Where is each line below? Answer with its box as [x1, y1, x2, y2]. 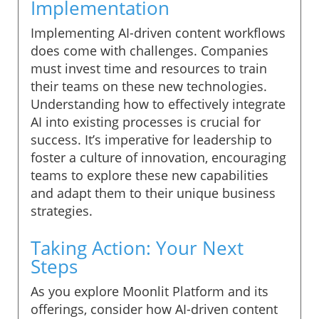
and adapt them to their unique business [31, 184, 276, 202]
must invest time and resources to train [31, 59, 267, 77]
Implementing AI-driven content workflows [31, 23, 286, 41]
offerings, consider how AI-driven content [31, 300, 278, 318]
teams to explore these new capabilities [31, 166, 268, 184]
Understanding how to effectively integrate [31, 95, 286, 113]
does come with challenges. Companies [31, 41, 268, 59]
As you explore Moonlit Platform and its [31, 282, 268, 300]
